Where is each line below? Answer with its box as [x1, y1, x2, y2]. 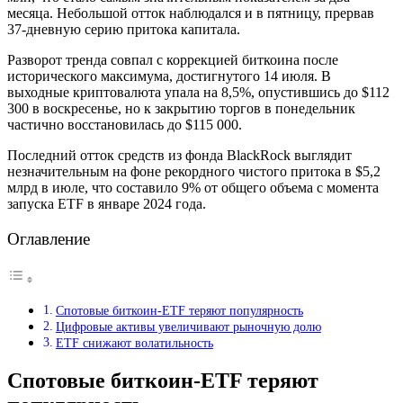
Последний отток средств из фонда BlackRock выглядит [7, 147, 352, 163]
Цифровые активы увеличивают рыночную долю [55, 319, 321, 335]
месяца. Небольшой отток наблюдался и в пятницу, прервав [7, 4, 374, 21]
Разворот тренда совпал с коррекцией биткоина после [7, 51, 338, 67]
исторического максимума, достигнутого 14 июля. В [7, 67, 331, 84]
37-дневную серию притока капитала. [7, 21, 240, 37]
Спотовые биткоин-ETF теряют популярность [55, 303, 303, 318]
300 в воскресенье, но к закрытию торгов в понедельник [7, 100, 355, 116]
